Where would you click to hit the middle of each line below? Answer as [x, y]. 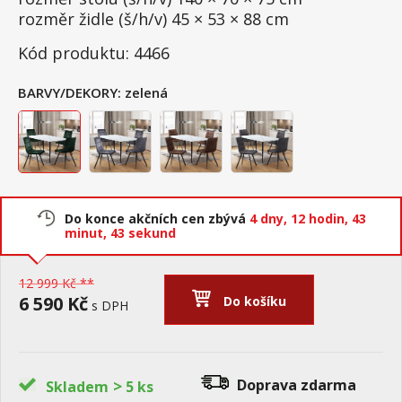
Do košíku [255, 301]
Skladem [77, 387]
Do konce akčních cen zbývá [157, 218]
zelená [146, 92]
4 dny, [270, 218]
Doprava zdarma [297, 385]
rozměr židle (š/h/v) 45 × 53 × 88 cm [153, 19]
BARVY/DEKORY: [70, 92]
